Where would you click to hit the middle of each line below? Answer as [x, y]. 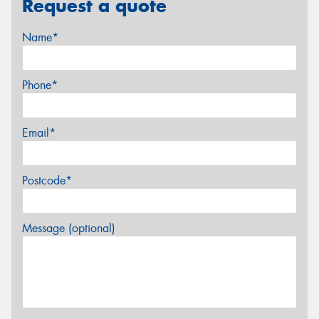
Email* [39, 132]
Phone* [40, 85]
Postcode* [47, 180]
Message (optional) [69, 228]
